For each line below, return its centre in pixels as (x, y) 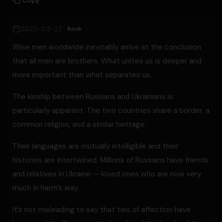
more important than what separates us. (82, 75)
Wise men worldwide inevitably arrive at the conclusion (107, 47)
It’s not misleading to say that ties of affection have (102, 210)
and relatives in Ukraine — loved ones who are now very (107, 174)
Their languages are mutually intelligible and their (95, 146)
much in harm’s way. (46, 188)
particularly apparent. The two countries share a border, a (111, 111)
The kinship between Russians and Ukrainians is (93, 97)
